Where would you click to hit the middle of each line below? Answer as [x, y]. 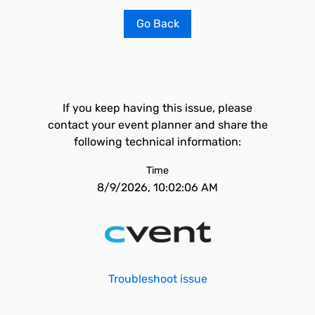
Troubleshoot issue [157, 279]
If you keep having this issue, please [157, 108]
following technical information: [157, 142]
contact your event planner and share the [157, 125]
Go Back [157, 24]
